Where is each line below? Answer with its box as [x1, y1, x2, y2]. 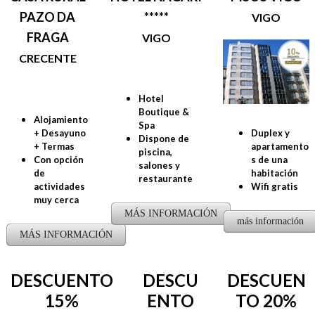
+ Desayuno [34, 127, 86, 139]
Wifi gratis [251, 180, 298, 192]
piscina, [139, 146, 172, 157]
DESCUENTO [11, 269, 113, 290]
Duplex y [251, 127, 290, 139]
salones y [139, 159, 180, 171]
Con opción [34, 153, 84, 165]
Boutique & [139, 105, 189, 117]
